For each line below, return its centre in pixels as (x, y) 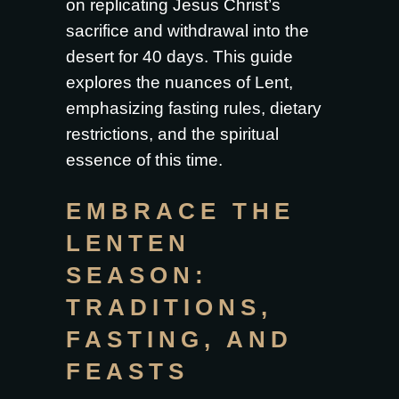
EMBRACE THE (180, 211)
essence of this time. (144, 160)
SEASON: (137, 275)
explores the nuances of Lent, (179, 82)
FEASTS (127, 371)
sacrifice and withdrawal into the (187, 31)
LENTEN (128, 243)
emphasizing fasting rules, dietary (194, 108)
